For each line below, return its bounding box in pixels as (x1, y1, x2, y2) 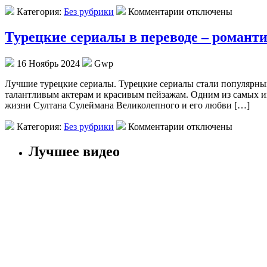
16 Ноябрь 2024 (14, 58, 82, 69)
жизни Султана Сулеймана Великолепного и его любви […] (5, 100, 250, 110)
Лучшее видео (29, 144, 120, 160)
